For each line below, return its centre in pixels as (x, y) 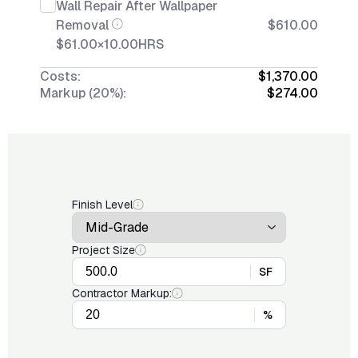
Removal (82, 25)
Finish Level (102, 205)
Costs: (60, 76)
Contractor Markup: (122, 293)
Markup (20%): (83, 93)
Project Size (103, 250)
